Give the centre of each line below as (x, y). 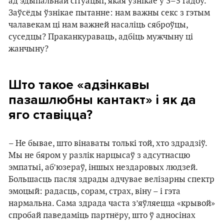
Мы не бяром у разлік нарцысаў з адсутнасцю (99, 155)
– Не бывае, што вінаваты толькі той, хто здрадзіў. (108, 143)
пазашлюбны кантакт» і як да (102, 100)
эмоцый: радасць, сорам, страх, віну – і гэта (94, 191)
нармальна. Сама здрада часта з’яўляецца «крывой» (112, 203)
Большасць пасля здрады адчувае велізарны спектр (111, 179)
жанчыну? (28, 49)
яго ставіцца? (50, 115)
